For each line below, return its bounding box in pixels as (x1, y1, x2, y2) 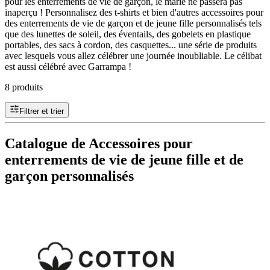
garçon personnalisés (5, 168, 134, 184)
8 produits (5, 81, 43, 92)
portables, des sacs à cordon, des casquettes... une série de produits (5, 39, 257, 50)
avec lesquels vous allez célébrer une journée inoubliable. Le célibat (5, 50, 262, 61)
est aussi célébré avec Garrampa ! (5, 61, 131, 72)
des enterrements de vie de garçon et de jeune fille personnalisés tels (5, 17, 262, 28)
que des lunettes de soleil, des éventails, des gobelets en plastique (5, 28, 251, 39)
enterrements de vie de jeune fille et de (5, 151, 243, 168)
